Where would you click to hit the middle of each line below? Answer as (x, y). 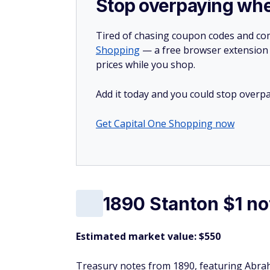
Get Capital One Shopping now (165, 124)
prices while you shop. (146, 64)
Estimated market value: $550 (148, 236)
